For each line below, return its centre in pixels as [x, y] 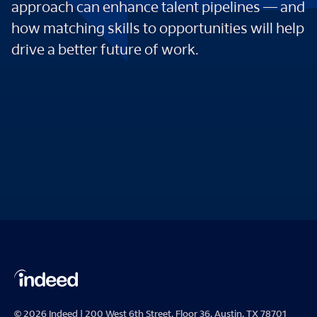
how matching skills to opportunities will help [158, 30]
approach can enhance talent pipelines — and [158, 9]
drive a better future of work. [105, 51]
